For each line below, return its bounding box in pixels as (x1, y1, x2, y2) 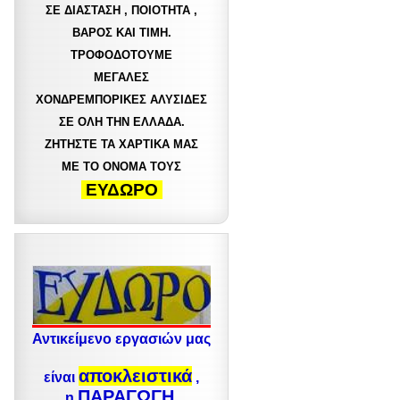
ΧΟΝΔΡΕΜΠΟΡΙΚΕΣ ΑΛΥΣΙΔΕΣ (36, 93, 207, 106)
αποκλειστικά (79, 366, 192, 386)
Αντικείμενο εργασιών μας (32, 331, 211, 346)
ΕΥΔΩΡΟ (80, 180, 162, 199)
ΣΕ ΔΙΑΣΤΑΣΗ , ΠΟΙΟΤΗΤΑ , (46, 4, 197, 17)
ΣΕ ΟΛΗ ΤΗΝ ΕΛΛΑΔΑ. (58, 115, 185, 129)
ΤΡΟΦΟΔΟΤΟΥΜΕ (71, 48, 172, 62)
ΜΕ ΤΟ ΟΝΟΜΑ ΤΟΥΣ (62, 160, 181, 173)
